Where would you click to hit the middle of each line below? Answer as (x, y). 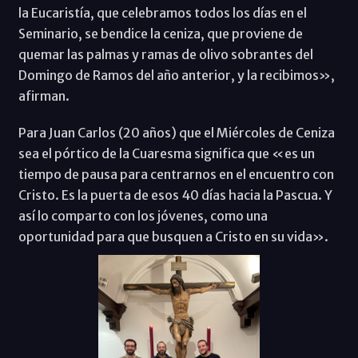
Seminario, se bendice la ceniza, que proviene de (160, 34)
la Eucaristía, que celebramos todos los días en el (162, 13)
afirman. (45, 96)
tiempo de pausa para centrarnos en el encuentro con (176, 175)
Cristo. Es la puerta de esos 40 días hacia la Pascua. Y (175, 195)
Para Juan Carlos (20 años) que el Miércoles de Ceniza (176, 133)
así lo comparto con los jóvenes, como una (143, 216)
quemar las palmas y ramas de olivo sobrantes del (165, 55)
